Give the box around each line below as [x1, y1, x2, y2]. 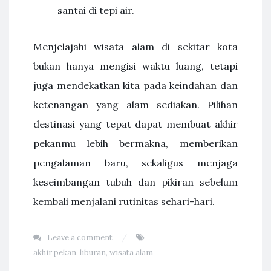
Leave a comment [47, 232, 113, 243]
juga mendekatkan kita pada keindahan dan [33, 79, 238, 91]
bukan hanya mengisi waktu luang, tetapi [33, 60, 238, 72]
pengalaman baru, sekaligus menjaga [33, 157, 238, 169]
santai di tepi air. [57, 4, 134, 16]
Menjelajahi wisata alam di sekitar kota [33, 41, 238, 53]
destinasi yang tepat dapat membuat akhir [33, 118, 238, 130]
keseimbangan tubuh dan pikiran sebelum [33, 176, 238, 188]
